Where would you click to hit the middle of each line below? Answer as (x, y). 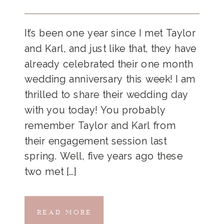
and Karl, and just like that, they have (110, 48)
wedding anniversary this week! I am (110, 79)
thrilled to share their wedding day (106, 95)
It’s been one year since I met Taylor (110, 33)
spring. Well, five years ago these (104, 156)
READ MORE (64, 210)
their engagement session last (96, 141)
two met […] (50, 172)
